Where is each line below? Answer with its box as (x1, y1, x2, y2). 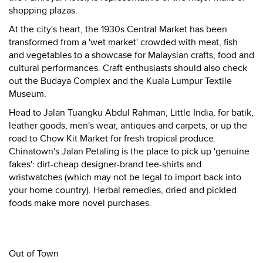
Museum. (9, 88, 46, 100)
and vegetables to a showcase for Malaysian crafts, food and (9, 49, 254, 61)
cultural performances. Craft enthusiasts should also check (9, 62, 247, 74)
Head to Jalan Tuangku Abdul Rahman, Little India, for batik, (9, 107, 254, 119)
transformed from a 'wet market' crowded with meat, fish (9, 36, 238, 48)
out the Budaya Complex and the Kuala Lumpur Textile (9, 75, 232, 87)
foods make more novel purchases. (9, 197, 151, 209)
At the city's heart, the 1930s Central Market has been (9, 23, 227, 35)
